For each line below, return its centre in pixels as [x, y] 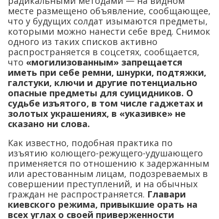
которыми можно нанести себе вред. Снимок [109, 32]
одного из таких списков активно [83, 42]
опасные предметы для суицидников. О [100, 93]
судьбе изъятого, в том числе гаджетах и [105, 103]
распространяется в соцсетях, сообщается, [104, 52]
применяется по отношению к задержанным [109, 164]
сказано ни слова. [49, 124]
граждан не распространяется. [76, 194]
